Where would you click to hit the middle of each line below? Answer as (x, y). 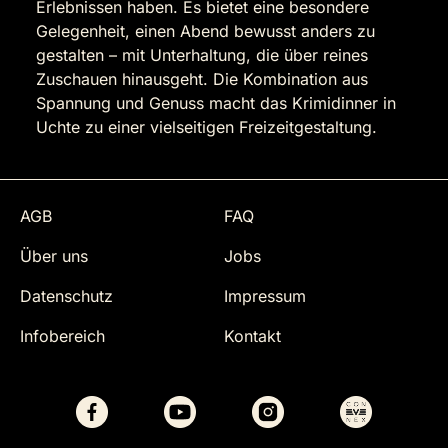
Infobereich (62, 336)
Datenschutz (66, 296)
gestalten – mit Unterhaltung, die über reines (202, 55)
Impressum (265, 296)
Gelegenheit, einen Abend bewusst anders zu (205, 31)
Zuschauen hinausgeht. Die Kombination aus (202, 79)
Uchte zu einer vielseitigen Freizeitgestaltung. (206, 127)
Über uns (54, 256)
